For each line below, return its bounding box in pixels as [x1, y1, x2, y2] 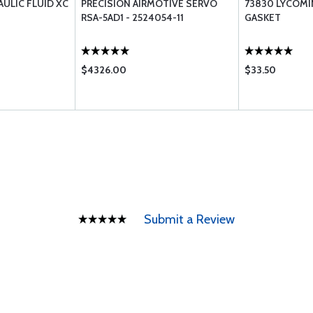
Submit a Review [144, 212, 235, 227]
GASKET [245, 11, 281, 24]
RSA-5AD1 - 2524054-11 [81, 11, 184, 24]
